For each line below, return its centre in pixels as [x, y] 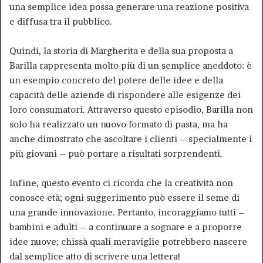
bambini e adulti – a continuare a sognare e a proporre [126, 227]
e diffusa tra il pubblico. [61, 21]
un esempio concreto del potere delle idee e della [116, 80]
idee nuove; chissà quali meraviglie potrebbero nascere [128, 242]
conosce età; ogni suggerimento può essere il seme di [124, 198]
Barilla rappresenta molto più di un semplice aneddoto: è [131, 65]
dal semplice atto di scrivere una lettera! [95, 256]
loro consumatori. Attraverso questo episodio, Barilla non [131, 109]
